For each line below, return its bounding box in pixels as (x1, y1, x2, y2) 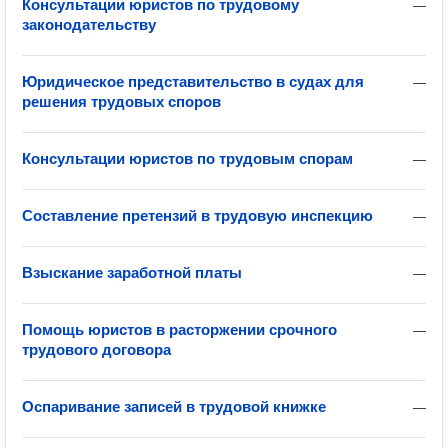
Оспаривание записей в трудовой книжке (22, 398, 326, 415)
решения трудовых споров (22, 93, 221, 110)
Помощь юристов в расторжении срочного (22, 321, 337, 338)
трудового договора (22, 341, 171, 358)
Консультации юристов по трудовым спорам (22, 150, 353, 167)
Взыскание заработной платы (22, 264, 242, 281)
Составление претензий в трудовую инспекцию (22, 207, 373, 224)
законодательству (22, 16, 156, 33)
